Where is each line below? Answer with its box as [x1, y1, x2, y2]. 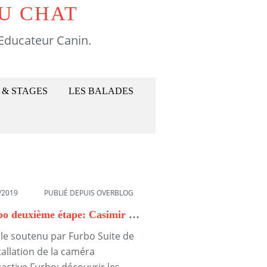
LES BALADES [69, 86, 133, 96]
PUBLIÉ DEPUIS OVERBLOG [44, 188, 134, 198]
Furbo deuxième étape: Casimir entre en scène [129, 209, 139, 221]
